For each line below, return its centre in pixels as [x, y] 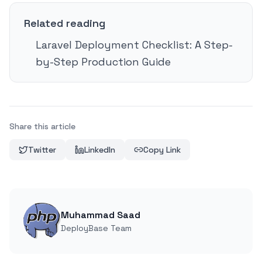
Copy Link [162, 150]
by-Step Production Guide [103, 62]
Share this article [42, 127]
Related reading [65, 23]
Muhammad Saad [101, 215]
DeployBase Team [96, 228]
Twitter [42, 150]
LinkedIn [100, 150]
